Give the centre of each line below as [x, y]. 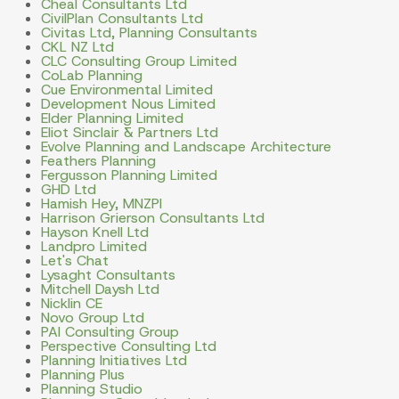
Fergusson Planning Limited [129, 175]
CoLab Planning [91, 76]
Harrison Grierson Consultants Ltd [152, 218]
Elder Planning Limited [112, 118]
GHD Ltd [68, 190]
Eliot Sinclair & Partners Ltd [129, 133]
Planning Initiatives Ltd [114, 361]
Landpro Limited [94, 247]
